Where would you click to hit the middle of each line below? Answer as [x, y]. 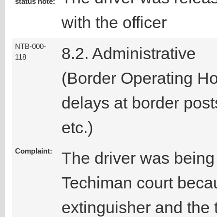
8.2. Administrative [129, 54]
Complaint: [34, 151]
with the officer [114, 23]
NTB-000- [31, 47]
